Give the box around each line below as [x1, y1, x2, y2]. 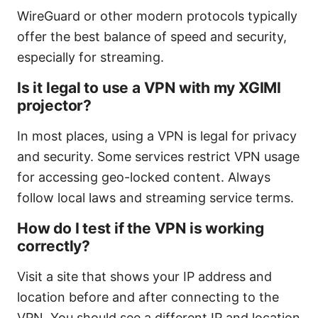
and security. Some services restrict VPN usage [17, 148, 300, 164]
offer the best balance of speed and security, [17, 28, 287, 44]
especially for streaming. [17, 49, 164, 65]
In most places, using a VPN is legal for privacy [17, 128, 297, 143]
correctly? [17, 236, 90, 255]
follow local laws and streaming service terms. [17, 190, 294, 205]
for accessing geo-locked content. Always [17, 169, 270, 185]
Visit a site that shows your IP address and [17, 268, 272, 284]
